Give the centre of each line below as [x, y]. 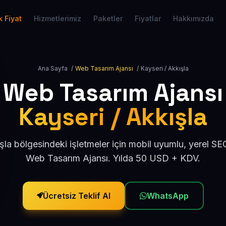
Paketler [108, 18]
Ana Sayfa [52, 68]
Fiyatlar [148, 18]
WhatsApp [167, 196]
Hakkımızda [193, 18]
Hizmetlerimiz [57, 18]
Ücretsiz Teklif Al [76, 196]
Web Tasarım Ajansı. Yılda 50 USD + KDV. [113, 158]
